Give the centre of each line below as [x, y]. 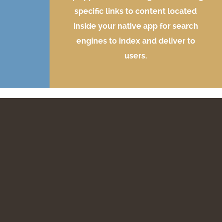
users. [136, 56]
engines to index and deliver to [136, 41]
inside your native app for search [136, 26]
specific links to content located [136, 11]
